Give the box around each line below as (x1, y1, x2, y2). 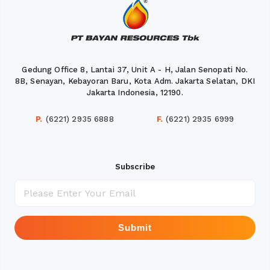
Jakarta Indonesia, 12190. (87, 87, 183, 97)
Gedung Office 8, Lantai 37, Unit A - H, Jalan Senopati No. (22, 64, 248, 74)
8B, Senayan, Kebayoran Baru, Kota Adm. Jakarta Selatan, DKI (14, 76, 256, 86)
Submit (118, 222, 152, 233)
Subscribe (115, 162, 155, 171)
